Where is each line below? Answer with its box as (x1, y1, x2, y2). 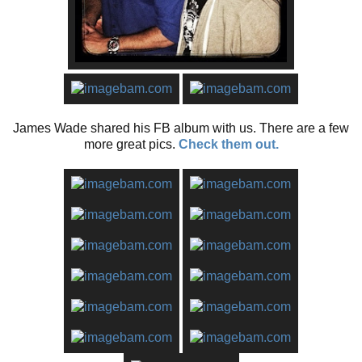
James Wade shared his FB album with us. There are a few (13, 120, 349, 135)
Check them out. (178, 137, 279, 151)
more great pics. (83, 137, 179, 151)
